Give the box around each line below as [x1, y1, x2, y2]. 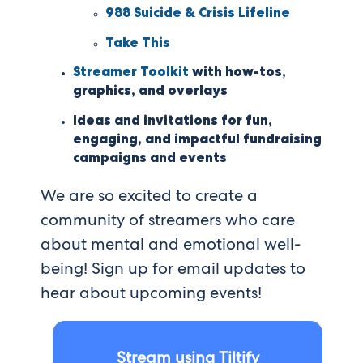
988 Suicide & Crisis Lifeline [105, 3, 290, 23]
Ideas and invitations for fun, [73, 111, 272, 130]
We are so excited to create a [41, 185, 258, 207]
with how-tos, [189, 62, 286, 82]
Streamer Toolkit [73, 62, 189, 82]
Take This [105, 32, 170, 52]
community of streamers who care [41, 209, 295, 231]
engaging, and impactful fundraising [73, 130, 322, 149]
